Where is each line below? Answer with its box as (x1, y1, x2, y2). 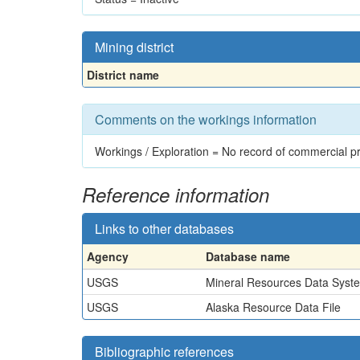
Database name (206, 248, 290, 264)
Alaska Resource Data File (206, 299, 341, 315)
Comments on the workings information (95, 110, 317, 129)
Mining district (95, 38, 174, 56)
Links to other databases (95, 219, 234, 238)
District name (87, 67, 159, 83)
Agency (87, 248, 129, 264)
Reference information (82, 181, 269, 208)
